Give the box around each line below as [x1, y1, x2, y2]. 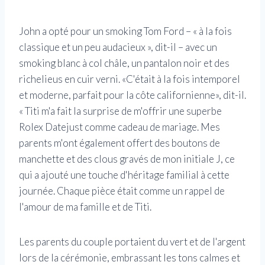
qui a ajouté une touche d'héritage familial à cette [19, 169, 230, 182]
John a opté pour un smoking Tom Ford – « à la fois [19, 25, 232, 38]
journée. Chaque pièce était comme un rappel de [19, 185, 225, 198]
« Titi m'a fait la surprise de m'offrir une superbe [19, 105, 222, 118]
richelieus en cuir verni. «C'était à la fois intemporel [19, 73, 240, 86]
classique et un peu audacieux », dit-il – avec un [19, 41, 217, 54]
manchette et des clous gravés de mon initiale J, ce [19, 153, 235, 166]
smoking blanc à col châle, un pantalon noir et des [19, 57, 230, 70]
